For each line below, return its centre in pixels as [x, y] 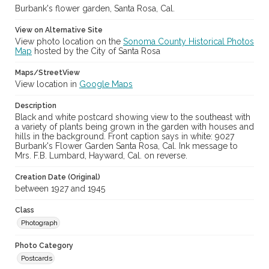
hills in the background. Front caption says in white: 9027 [125, 137]
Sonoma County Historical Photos [189, 42]
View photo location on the [69, 42]
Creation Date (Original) [58, 177]
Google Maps [106, 84]
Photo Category [44, 246]
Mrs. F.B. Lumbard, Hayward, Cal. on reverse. [101, 156]
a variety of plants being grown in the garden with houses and [134, 127]
